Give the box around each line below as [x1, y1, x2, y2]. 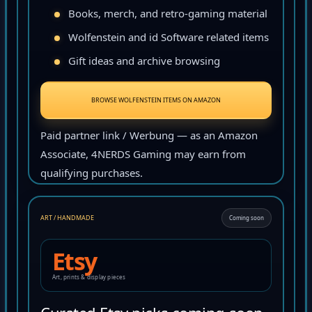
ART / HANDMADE [40, 215, 94, 225]
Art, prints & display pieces [52, 275, 126, 283]
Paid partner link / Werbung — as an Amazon [40, 130, 258, 145]
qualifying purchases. [40, 168, 143, 182]
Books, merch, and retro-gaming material [68, 8, 267, 23]
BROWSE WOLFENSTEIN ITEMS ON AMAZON [91, 97, 221, 107]
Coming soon [229, 216, 264, 224]
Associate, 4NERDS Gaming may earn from [40, 149, 246, 164]
